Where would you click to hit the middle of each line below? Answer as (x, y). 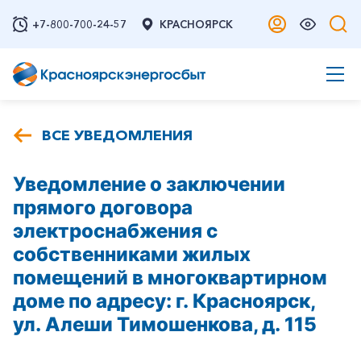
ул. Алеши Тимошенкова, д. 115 (165, 324)
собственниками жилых (132, 254)
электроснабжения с (115, 231)
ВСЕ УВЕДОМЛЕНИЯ (117, 135)
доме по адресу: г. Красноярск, (164, 301)
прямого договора (103, 207)
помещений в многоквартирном (170, 278)
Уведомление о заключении (149, 184)
